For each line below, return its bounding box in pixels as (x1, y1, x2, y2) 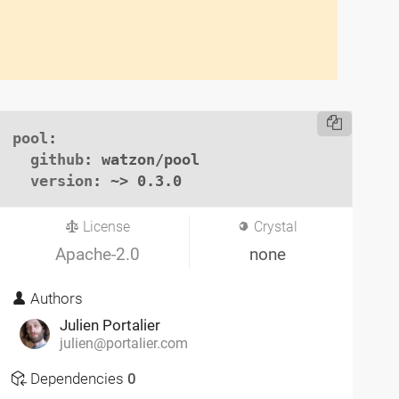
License (79, 218, 131, 235)
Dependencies (27, 370, 128, 388)
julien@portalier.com (59, 336, 188, 353)
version (30, 171, 94, 190)
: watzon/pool (84, 150, 200, 168)
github (30, 150, 85, 168)
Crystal (250, 218, 298, 235)
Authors (27, 289, 84, 308)
